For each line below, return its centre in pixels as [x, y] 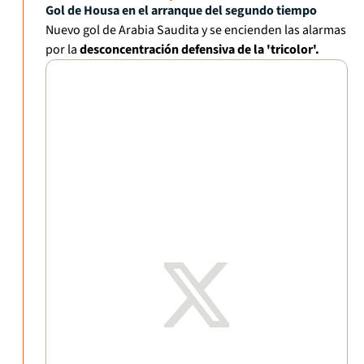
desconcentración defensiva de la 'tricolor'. [199, 50]
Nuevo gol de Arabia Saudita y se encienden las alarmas [196, 30]
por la [63, 50]
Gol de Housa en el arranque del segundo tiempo [181, 11]
